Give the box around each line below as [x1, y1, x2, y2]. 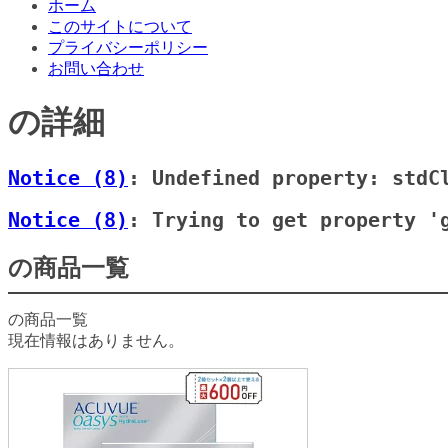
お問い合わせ [48, 60, 144, 77]
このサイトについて [48, 18, 192, 35]
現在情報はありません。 [8, 331, 184, 349]
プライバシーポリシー [48, 39, 208, 56]
